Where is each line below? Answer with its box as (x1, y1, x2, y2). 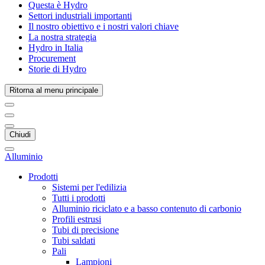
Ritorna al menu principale (9, 86, 98, 95)
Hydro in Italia (28, 43, 83, 53)
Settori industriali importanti (28, 11, 132, 21)
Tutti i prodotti (52, 193, 105, 203)
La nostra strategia (28, 32, 96, 42)
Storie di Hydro (28, 64, 86, 74)
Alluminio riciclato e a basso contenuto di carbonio (52, 203, 241, 214)
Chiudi (9, 130, 31, 139)
